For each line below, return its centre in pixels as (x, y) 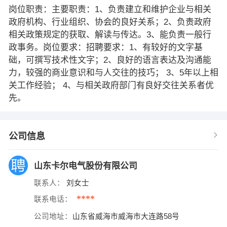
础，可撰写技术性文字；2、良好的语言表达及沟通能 (110, 60)
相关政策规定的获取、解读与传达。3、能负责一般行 (110, 34)
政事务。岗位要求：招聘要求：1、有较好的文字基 (105, 47)
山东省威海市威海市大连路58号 (127, 216)
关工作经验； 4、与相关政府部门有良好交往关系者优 (111, 85)
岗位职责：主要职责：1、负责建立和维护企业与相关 (110, 9)
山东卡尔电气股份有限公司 (87, 166)
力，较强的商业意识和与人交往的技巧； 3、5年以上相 (113, 72)
